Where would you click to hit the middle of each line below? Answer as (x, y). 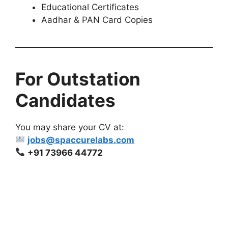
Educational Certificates (90, 7)
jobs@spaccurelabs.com (81, 140)
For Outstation (78, 79)
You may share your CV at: (70, 127)
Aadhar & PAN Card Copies (97, 20)
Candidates (65, 100)
